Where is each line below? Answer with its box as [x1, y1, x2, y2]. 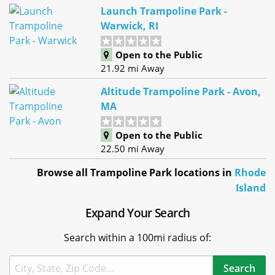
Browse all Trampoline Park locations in [37, 165, 234, 179]
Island [236, 180, 266, 195]
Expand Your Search [85, 204, 190, 221]
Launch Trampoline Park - [101, 4, 228, 18]
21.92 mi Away [101, 62, 165, 75]
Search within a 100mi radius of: [64, 230, 211, 244]
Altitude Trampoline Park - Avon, [101, 85, 261, 99]
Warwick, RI [101, 19, 159, 33]
